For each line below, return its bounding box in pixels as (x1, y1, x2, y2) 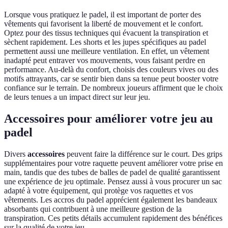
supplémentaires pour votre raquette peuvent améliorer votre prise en (4, 159, 223, 168)
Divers (4, 150, 27, 159)
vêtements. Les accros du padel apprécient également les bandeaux (4, 195, 217, 205)
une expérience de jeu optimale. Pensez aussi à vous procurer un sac (4, 177, 222, 186)
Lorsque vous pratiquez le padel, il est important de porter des (4, 10, 201, 19)
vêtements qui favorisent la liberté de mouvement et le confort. (4, 19, 203, 28)
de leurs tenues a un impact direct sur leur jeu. (4, 93, 150, 102)
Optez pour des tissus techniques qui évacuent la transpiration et (4, 28, 208, 38)
